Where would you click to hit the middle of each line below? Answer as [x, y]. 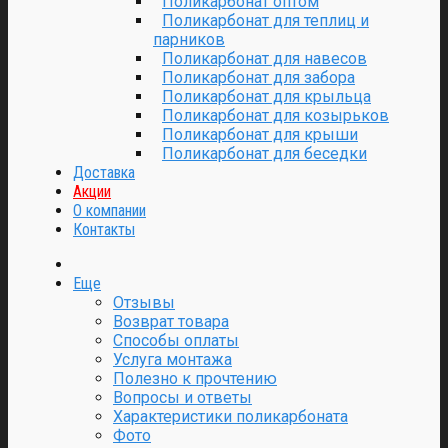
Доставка [104, 172]
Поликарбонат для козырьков [275, 115]
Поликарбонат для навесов [264, 58]
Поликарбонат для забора [258, 77]
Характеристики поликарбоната [230, 416]
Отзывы [144, 302]
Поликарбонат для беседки [264, 153]
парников [189, 39]
